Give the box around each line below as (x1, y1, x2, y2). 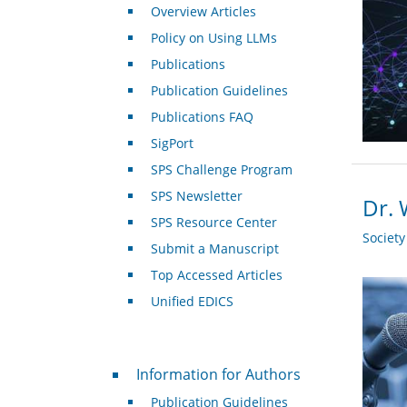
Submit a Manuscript (150, 240, 279, 258)
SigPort (150, 134, 194, 153)
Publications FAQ (150, 108, 253, 126)
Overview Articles (150, 3, 256, 21)
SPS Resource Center (150, 213, 277, 232)
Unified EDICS (150, 293, 233, 311)
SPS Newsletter (150, 187, 243, 205)
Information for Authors (135, 364, 301, 385)
